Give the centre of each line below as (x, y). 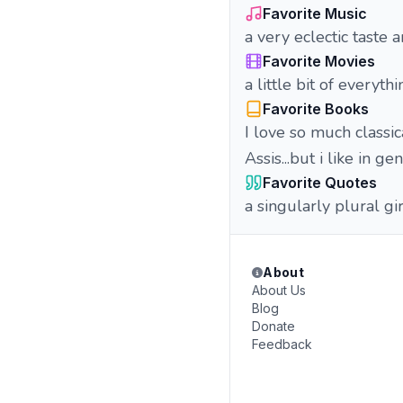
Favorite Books (316, 109)
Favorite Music (315, 13)
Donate (273, 326)
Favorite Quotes (320, 183)
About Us (279, 290)
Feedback (282, 344)
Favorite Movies (319, 61)
